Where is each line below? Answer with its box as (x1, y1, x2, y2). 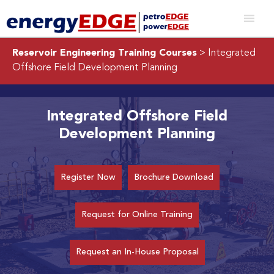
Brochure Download (134, 172, 213, 182)
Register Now (61, 172, 116, 182)
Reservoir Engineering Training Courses (12, 48, 197, 58)
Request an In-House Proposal (75, 247, 199, 256)
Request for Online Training (81, 210, 193, 219)
